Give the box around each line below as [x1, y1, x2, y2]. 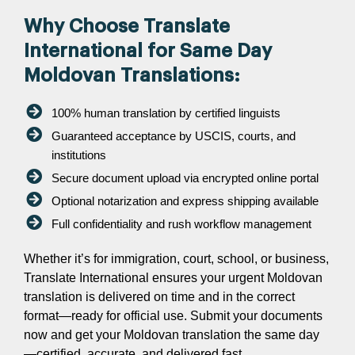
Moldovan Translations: [24, 65, 240, 85]
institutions [52, 147, 106, 162]
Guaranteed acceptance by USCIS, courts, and [52, 128, 296, 143]
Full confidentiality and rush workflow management [52, 216, 311, 231]
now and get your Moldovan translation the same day [24, 327, 319, 342]
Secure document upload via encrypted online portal [52, 170, 319, 185]
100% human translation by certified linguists [52, 105, 281, 120]
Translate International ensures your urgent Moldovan [24, 270, 323, 284]
